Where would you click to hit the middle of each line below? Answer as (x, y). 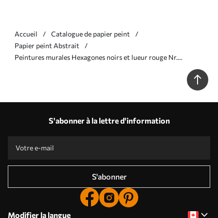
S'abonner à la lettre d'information (109, 120)
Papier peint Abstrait (47, 45)
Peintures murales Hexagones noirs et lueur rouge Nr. (96, 57)
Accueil (26, 34)
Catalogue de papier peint (91, 34)
